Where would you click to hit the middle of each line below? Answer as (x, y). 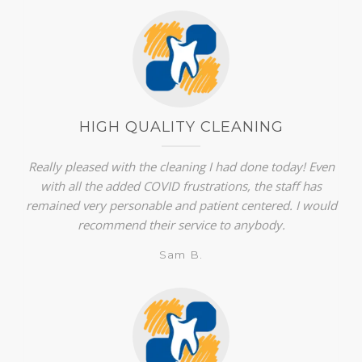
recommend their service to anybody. (181, 224)
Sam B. (181, 254)
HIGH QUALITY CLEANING (181, 126)
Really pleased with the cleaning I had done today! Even (181, 166)
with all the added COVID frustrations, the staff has (181, 185)
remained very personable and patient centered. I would (181, 205)
